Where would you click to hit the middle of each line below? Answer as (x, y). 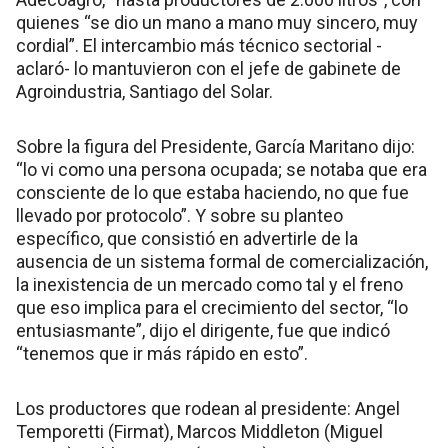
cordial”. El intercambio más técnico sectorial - (199, 45)
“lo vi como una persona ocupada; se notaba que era (221, 169)
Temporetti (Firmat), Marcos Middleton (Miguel (199, 431)
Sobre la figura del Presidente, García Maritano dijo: (215, 146)
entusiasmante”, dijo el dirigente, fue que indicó (203, 330)
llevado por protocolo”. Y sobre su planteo (179, 215)
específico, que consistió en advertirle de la (187, 238)
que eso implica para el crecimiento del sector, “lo (212, 307)
